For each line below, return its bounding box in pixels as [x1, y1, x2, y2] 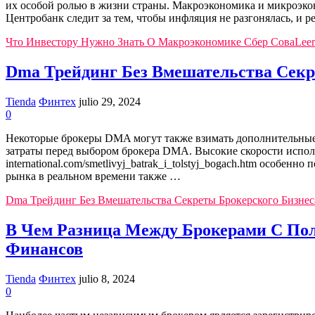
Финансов [6, 239, 83, 258]
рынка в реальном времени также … [6, 169, 181, 182]
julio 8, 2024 [79, 272, 135, 285]
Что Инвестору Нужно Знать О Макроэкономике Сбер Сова [6, 35, 295, 48]
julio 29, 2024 [79, 95, 141, 108]
